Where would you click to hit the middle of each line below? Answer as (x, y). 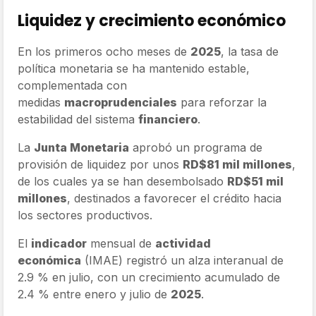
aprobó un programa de (196, 147)
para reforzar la (222, 102)
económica (49, 260)
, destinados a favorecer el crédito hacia (174, 198)
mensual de (121, 243)
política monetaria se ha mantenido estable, (134, 68)
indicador (59, 243)
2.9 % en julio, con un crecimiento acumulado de (149, 277)
